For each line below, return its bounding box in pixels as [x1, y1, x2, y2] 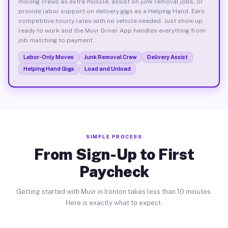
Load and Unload [84, 65, 131, 72]
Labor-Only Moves [23, 53, 74, 60]
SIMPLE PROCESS [86, 133, 142, 139]
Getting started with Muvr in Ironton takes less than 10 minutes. [16, 188, 212, 195]
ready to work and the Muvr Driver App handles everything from [18, 26, 206, 34]
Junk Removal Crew [83, 53, 137, 60]
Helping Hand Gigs [23, 65, 74, 72]
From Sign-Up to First [34, 145, 194, 163]
